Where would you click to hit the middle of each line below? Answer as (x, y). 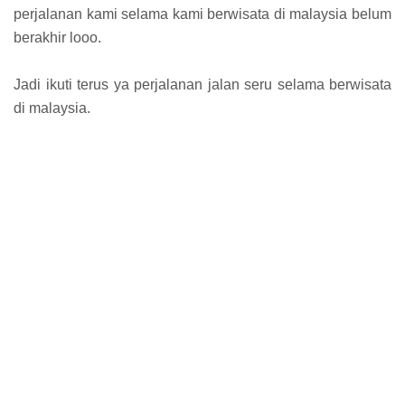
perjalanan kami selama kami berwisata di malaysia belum (202, 14)
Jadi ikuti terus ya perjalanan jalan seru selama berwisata (202, 85)
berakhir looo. (57, 38)
